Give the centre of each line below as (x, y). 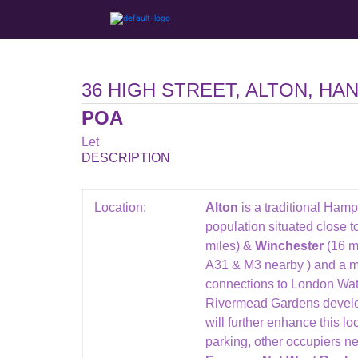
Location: (120, 207)
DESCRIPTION (126, 158)
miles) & (230, 246)
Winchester (291, 246)
